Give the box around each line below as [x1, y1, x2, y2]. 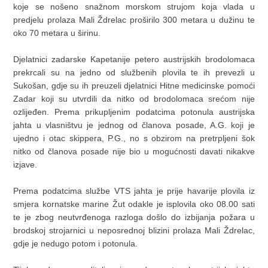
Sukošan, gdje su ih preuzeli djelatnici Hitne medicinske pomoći [13, 81, 255, 91]
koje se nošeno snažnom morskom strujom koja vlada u [13, 2, 255, 12]
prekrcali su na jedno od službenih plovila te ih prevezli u [13, 68, 255, 78]
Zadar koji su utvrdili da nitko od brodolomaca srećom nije [13, 94, 255, 104]
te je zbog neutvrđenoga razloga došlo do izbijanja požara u [13, 212, 255, 223]
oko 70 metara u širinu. [13, 28, 101, 38]
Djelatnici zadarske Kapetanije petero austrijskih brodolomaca [13, 54, 255, 65]
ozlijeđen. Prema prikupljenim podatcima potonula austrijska [13, 107, 255, 117]
